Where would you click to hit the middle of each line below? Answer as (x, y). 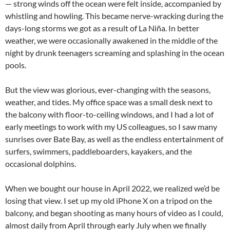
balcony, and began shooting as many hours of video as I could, (114, 213)
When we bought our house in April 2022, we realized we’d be (112, 188)
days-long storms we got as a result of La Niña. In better (102, 28)
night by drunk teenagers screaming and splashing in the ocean (115, 52)
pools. (16, 65)
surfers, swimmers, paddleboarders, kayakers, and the (99, 151)
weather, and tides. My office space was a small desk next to (109, 102)
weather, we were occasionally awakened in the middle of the (111, 40)
